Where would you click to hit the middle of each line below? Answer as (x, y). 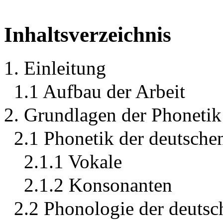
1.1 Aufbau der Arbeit (100, 92)
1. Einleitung (55, 68)
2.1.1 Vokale (73, 162)
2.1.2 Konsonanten (98, 185)
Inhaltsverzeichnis (88, 35)
